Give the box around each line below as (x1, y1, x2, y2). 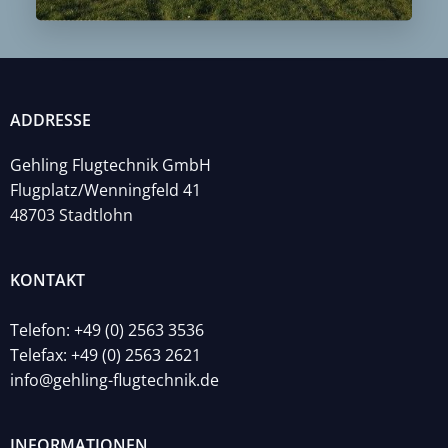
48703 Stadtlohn (10, 203, 133, 226)
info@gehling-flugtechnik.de (10, 368, 219, 391)
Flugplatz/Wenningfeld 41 (10, 178, 201, 201)
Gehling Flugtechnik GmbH (10, 153, 211, 176)
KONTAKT (10, 268, 85, 291)
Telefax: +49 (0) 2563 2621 (10, 343, 201, 366)
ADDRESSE (10, 108, 91, 131)
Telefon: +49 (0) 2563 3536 (10, 318, 204, 341)
